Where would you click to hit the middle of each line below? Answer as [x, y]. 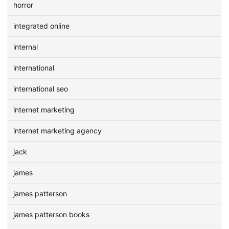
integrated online [41, 26]
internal [26, 47]
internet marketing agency [58, 131]
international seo [41, 89]
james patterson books [51, 214]
